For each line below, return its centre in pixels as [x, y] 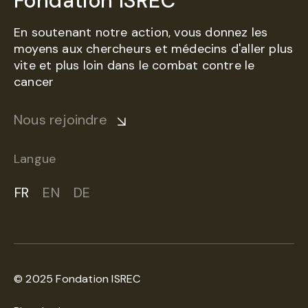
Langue [35, 159]
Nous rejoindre [60, 120]
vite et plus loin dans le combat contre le [134, 65]
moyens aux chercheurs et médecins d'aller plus [154, 49]
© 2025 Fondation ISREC [77, 279]
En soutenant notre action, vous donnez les [141, 32]
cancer [34, 82]
